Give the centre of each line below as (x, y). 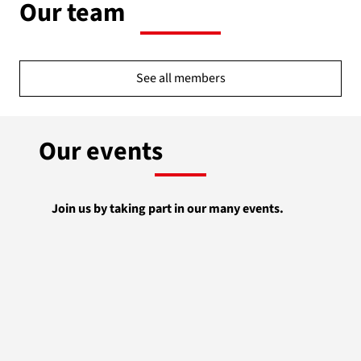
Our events (101, 152)
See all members (180, 79)
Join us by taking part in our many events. (167, 209)
